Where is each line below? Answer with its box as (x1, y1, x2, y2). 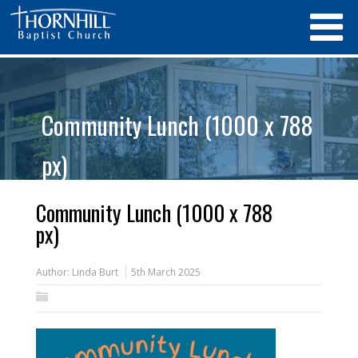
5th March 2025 (130, 265, 201, 279)
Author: (35, 265, 72, 279)
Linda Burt (71, 265, 118, 279)
